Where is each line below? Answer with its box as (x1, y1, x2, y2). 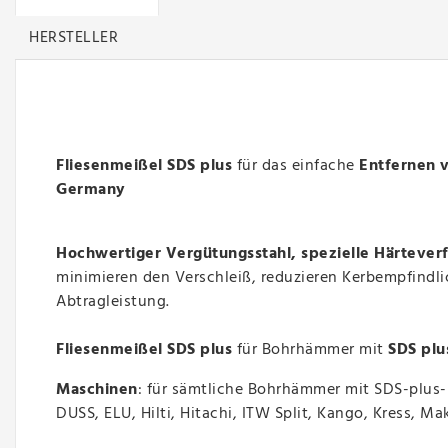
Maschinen (56, 377, 138, 404)
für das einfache (236, 153, 359, 180)
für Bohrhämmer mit (232, 337, 388, 364)
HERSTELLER (29, 24, 119, 51)
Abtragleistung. (56, 289, 170, 316)
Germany (56, 177, 126, 204)
